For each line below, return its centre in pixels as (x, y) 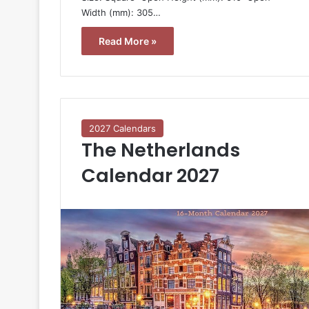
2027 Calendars (122, 128)
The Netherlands (161, 150)
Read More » (128, 41)
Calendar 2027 (150, 175)
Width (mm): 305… (121, 12)
